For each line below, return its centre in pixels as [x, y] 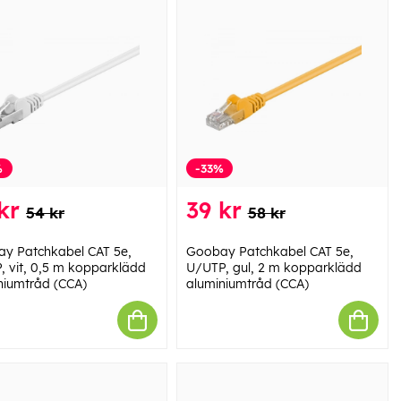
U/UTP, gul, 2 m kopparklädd [273, 268]
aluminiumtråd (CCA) [247, 284]
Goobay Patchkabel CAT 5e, [269, 252]
